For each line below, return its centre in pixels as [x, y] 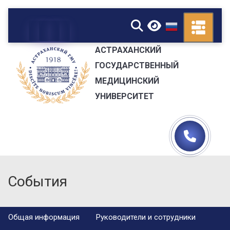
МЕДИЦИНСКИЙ [127, 81]
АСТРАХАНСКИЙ [128, 50]
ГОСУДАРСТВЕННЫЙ [137, 65]
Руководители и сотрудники [146, 217]
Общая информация [44, 217]
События [37, 181]
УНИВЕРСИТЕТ [124, 96]
